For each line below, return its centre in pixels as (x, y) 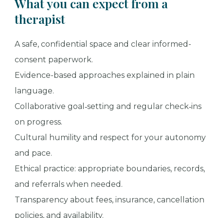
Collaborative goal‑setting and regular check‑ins (108, 106)
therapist (40, 18)
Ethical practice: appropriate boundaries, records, (110, 168)
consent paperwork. (54, 59)
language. (34, 91)
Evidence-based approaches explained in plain (105, 75)
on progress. (38, 122)
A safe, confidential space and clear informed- (103, 44)
